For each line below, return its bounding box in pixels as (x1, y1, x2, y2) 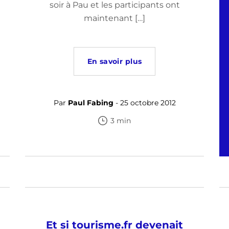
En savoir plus (87, 57, 142, 66)
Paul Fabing (67, 98, 113, 107)
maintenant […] (84, 13, 145, 23)
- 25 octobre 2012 (113, 98, 176, 107)
